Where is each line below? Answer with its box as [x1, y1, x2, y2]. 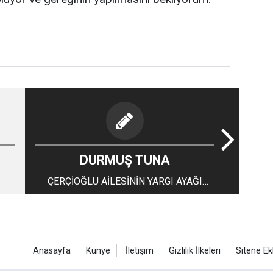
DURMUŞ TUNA [135, 152, 170, 168]
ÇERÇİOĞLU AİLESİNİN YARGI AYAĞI [47, 175, 202, 187]
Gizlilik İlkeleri [168, 246, 221, 256]
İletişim [125, 246, 154, 256]
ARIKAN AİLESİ [92, 190, 157, 202]
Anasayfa [32, 246, 71, 256]
